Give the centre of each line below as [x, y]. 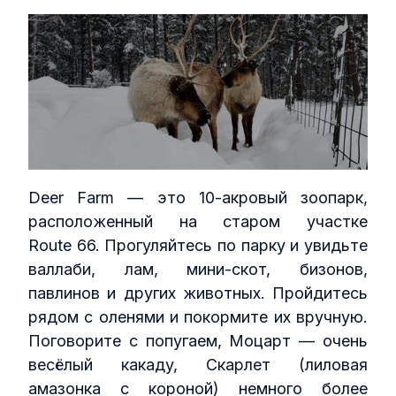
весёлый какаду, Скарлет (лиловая [198, 364]
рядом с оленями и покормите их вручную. [198, 316]
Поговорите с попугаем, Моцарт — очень [198, 340]
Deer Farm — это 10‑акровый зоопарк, [198, 197]
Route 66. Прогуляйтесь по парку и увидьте [198, 245]
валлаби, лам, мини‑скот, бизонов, [198, 269]
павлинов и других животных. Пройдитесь [198, 293]
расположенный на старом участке [198, 221]
